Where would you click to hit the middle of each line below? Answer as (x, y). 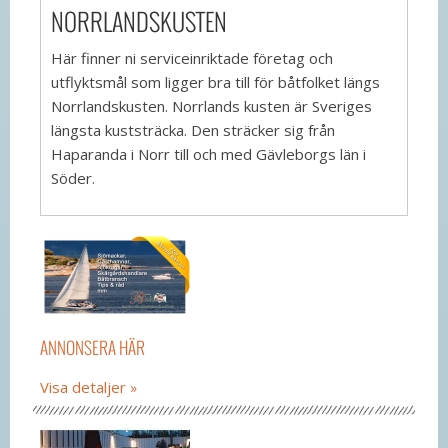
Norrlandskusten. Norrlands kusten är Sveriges (211, 105)
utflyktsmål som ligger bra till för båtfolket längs (215, 81)
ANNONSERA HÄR (92, 347)
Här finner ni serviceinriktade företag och (192, 57)
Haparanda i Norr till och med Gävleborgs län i (208, 153)
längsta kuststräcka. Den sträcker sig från (193, 129)
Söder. (73, 177)
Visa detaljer (83, 386)
